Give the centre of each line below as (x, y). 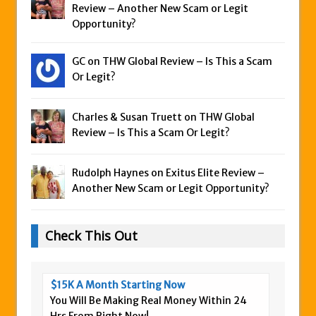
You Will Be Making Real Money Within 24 (148, 301)
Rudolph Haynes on (119, 173)
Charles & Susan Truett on (135, 117)
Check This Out (91, 236)
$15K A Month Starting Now (117, 285)
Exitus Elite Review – (215, 173)
